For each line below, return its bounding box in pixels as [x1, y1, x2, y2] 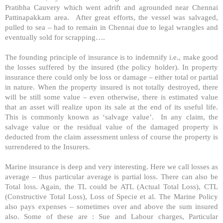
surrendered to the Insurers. [5, 142, 94, 151]
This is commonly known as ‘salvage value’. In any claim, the [5, 112, 218, 121]
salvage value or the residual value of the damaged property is [5, 122, 218, 131]
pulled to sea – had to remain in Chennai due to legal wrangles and [5, 22, 218, 31]
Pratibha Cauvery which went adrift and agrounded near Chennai [5, 2, 218, 11]
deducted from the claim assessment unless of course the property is [5, 132, 218, 141]
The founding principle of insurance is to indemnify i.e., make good [5, 52, 218, 61]
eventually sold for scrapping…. [5, 32, 105, 41]
